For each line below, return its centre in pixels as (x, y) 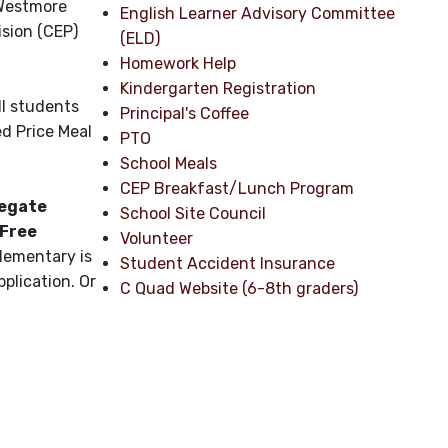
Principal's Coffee (185, 113)
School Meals (169, 163)
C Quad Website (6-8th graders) (239, 288)
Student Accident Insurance (228, 263)
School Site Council (193, 213)
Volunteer (157, 238)
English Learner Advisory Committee (258, 13)
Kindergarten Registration (218, 88)
